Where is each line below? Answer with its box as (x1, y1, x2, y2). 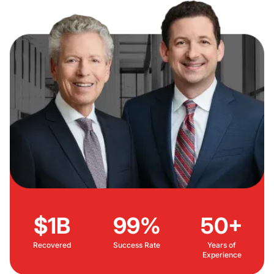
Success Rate (113, 240, 161, 250)
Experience (202, 250, 242, 259)
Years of (207, 240, 237, 250)
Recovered (33, 240, 72, 250)
